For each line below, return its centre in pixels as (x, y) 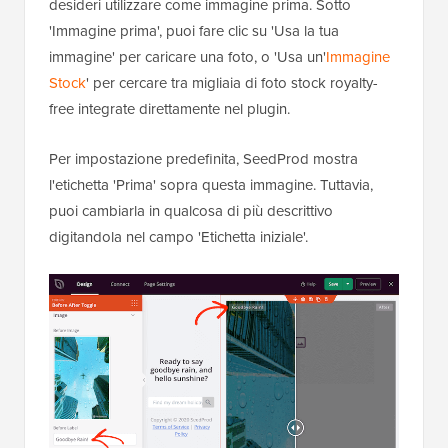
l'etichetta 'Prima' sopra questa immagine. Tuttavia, (211, 185)
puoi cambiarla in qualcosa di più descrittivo (191, 211)
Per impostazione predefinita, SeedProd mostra (203, 159)
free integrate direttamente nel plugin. (169, 109)
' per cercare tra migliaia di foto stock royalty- (232, 83)
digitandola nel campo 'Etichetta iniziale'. (178, 237)
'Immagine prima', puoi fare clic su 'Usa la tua (194, 31)
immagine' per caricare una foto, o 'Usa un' (187, 57)
